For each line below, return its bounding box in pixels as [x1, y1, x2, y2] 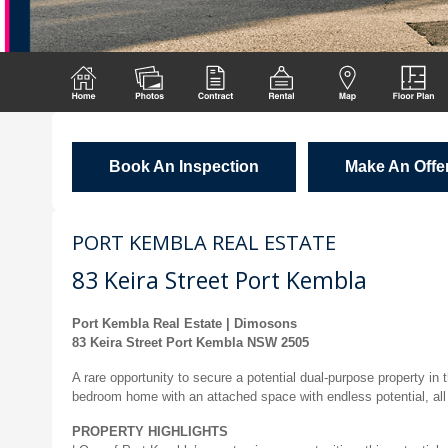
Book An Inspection [109, 158, 259, 175]
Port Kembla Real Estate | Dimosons [72, 316, 297, 331]
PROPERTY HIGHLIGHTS [72, 424, 228, 439]
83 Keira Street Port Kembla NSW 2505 [72, 335, 309, 350]
